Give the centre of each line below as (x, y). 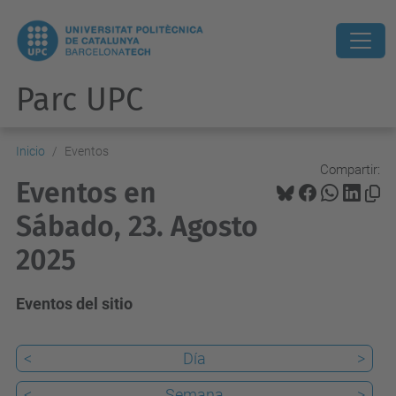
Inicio (30, 151)
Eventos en (86, 193)
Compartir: (350, 169)
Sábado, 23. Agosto (137, 226)
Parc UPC (80, 100)
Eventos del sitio (74, 304)
